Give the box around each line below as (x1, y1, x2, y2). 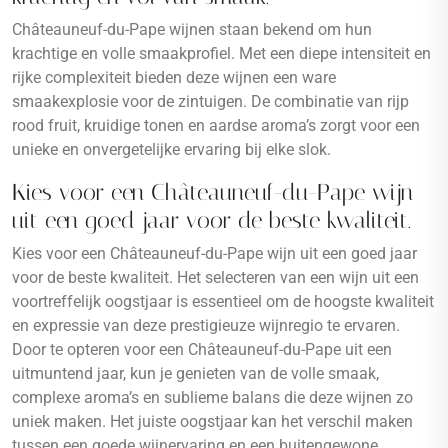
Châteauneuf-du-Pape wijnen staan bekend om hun (12, 20, 372, 39)
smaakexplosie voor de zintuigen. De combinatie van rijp (12, 92, 409, 111)
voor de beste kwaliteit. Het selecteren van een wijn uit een (12, 268, 419, 287)
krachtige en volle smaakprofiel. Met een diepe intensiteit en (12, 44, 431, 63)
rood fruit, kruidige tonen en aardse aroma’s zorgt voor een (12, 116, 420, 135)
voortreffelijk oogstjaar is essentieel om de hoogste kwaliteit (12, 292, 434, 311)
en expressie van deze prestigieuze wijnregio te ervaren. (12, 316, 400, 335)
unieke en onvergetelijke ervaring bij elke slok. (12, 140, 331, 159)
